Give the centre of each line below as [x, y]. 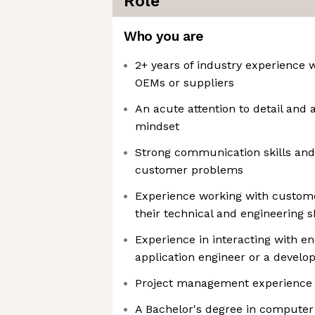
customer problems [189, 170]
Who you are [163, 36]
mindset [157, 126]
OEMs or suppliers [185, 83]
